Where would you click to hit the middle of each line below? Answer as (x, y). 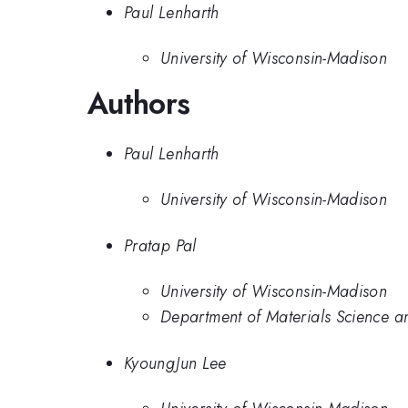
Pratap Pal (160, 245)
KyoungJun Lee (175, 363)
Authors (139, 104)
